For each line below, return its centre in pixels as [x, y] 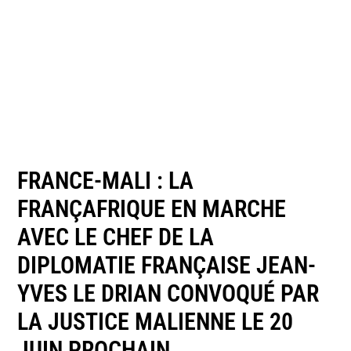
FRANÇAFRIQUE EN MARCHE [152, 208]
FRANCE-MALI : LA [106, 180]
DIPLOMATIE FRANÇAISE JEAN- [167, 265]
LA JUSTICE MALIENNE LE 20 [156, 321]
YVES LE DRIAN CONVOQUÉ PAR [168, 293]
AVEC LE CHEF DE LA [116, 237]
